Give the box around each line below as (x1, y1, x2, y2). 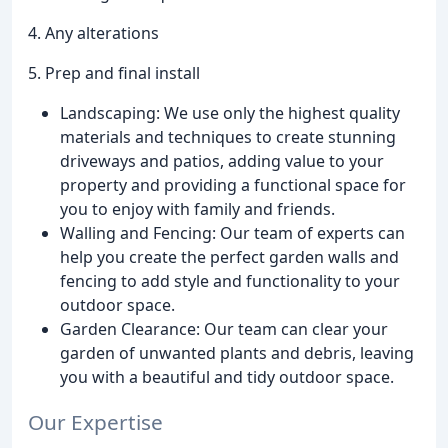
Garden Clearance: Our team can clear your (60, 317, 388, 340)
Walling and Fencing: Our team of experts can (60, 221, 405, 244)
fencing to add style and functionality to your (60, 269, 400, 292)
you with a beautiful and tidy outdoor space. (60, 365, 394, 388)
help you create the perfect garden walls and (60, 245, 399, 268)
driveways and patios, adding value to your (60, 149, 384, 172)
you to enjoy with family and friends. (60, 197, 335, 220)
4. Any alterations (28, 21, 159, 44)
